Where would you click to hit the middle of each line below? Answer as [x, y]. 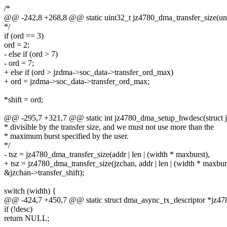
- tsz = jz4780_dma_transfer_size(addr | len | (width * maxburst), [107, 155]
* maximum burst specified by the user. [66, 136]
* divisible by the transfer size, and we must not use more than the [109, 127]
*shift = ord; [24, 100]
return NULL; [27, 218]
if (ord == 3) [24, 36]
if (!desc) [18, 209]
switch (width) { [30, 191]
